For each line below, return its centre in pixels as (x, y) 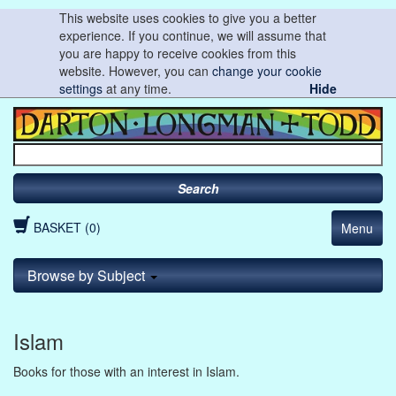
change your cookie (267, 71)
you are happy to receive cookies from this (178, 53)
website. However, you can (136, 71)
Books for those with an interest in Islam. (126, 371)
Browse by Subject (88, 275)
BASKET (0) (67, 227)
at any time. (137, 88)
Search (198, 188)
